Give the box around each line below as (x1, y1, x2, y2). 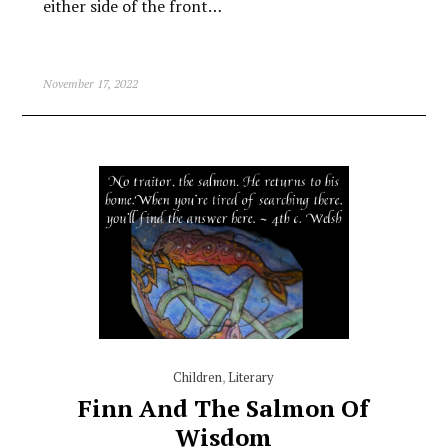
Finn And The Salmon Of (78, 391, 370, 424)
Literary (228, 367, 275, 386)
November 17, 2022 (42, 75, 138, 91)
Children (173, 367, 223, 386)
